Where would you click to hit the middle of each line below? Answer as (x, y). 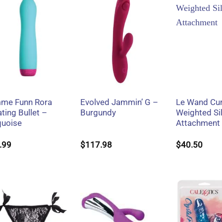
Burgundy (98, 113)
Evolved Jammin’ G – (119, 103)
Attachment (198, 123)
